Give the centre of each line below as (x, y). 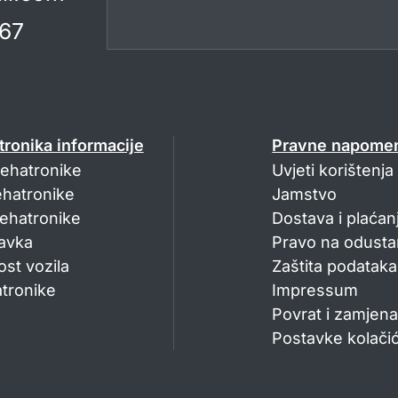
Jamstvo (305, 195)
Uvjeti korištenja (333, 171)
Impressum (315, 291)
